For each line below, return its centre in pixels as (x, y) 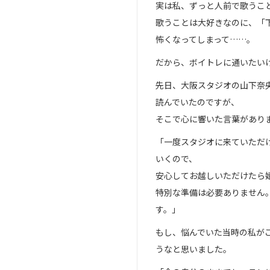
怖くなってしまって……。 (205, 39)
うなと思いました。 (193, 249)
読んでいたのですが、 (197, 102)
